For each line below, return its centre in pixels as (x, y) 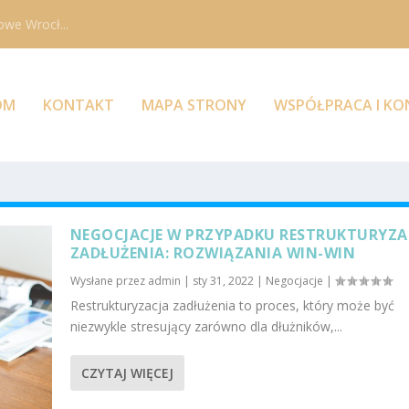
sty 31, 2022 (223, 280)
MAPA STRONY (194, 105)
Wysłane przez (109, 280)
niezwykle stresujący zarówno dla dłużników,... (206, 326)
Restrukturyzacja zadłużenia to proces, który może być (232, 305)
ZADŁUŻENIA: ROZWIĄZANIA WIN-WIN (213, 252)
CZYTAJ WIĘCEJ (127, 372)
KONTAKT (78, 105)
